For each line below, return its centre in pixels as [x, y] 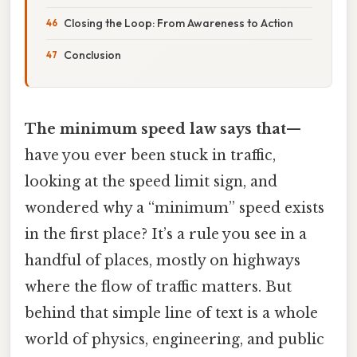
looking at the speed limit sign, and [151, 181]
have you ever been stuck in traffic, [150, 155]
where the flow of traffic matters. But [158, 286]
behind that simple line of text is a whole [171, 313]
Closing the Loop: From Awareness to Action [178, 23]
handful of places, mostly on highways [163, 260]
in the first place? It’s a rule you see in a [166, 234]
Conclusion [92, 55]
